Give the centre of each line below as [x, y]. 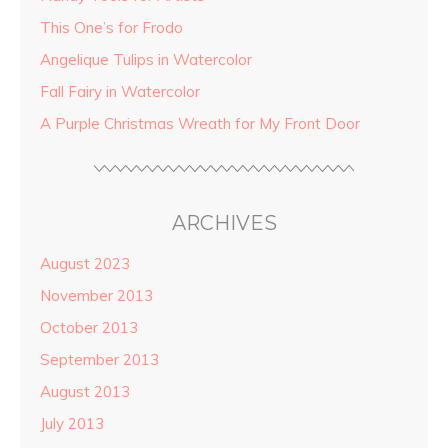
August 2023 [85, 264]
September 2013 [99, 360]
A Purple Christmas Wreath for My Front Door [200, 124]
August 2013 [85, 392]
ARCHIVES [224, 223]
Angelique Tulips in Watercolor [146, 60]
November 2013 [96, 296]
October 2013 [89, 328]
